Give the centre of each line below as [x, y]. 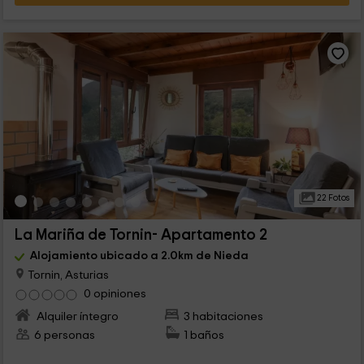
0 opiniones [115, 294]
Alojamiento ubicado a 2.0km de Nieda [139, 255]
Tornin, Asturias [67, 275]
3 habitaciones [224, 317]
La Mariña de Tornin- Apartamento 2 [141, 235]
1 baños [204, 336]
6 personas [64, 336]
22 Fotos [332, 197]
